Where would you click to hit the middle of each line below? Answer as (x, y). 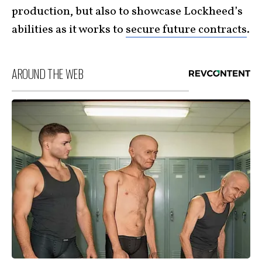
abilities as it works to (69, 30)
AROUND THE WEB (48, 74)
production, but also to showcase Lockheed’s (127, 12)
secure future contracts (186, 30)
